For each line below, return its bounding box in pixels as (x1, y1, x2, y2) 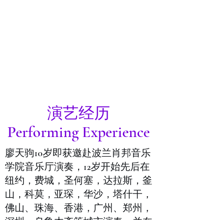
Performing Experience (7, 122, 150, 141)
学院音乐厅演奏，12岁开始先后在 (5, 161, 150, 173)
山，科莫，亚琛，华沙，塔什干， (5, 189, 152, 200)
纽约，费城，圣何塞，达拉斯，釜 (5, 175, 152, 187)
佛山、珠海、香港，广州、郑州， (5, 202, 152, 214)
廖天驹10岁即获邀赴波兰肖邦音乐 (5, 147, 151, 159)
